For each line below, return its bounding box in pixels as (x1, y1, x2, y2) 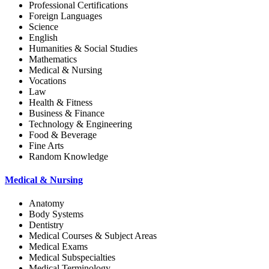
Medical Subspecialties (29, 252, 115, 263)
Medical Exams (29, 241, 88, 252)
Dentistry (29, 220, 64, 231)
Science (29, 21, 58, 32)
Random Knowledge (29, 151, 108, 162)
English (29, 32, 58, 43)
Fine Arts (29, 140, 64, 151)
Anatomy (29, 198, 64, 209)
